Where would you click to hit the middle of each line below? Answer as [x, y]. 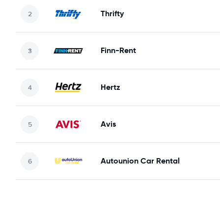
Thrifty [112, 14]
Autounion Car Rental [140, 161]
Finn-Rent [118, 50]
